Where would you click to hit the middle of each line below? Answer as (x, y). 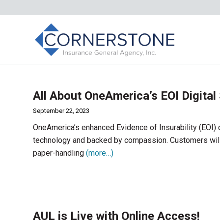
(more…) (100, 153)
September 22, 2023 (61, 111)
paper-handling (59, 153)
